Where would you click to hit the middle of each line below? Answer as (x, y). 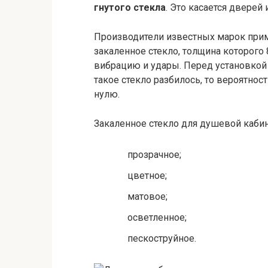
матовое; (147, 196)
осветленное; (157, 218)
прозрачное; (154, 154)
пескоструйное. (162, 239)
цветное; (147, 175)
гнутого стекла (130, 8)
